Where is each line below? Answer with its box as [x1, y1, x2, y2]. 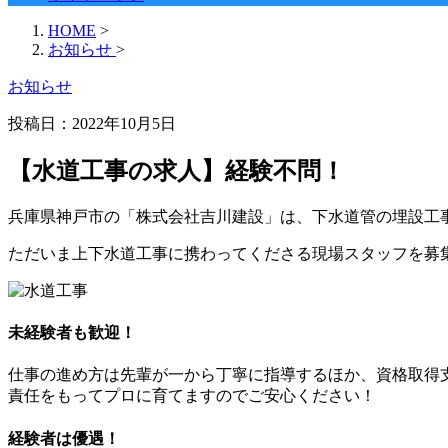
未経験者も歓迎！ [8, 324, 136, 342]
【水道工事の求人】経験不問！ [8, 157, 345, 184]
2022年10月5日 [72, 115, 176, 132]
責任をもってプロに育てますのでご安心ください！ [8, 387, 376, 405]
